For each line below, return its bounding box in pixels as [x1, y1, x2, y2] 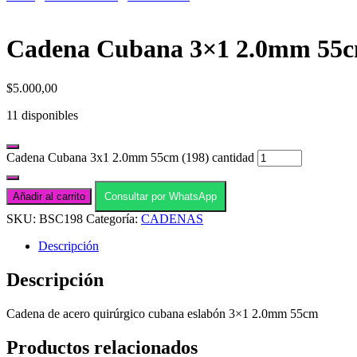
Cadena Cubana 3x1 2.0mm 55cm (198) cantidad [6, 150, 254, 164]
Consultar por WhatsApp [104, 190, 217, 202]
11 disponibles [6, 108, 78, 122]
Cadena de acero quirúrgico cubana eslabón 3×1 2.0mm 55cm [6, 306, 318, 320]
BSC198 [39, 211, 83, 226]
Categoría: [86, 211, 141, 226]
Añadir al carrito [13, 190, 85, 202]
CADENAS [141, 211, 203, 226]
